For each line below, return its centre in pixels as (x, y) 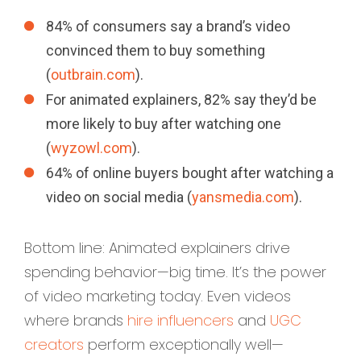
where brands (76, 320)
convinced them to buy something (156, 51)
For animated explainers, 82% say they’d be (181, 100)
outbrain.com (93, 75)
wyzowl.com (91, 148)
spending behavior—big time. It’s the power (175, 272)
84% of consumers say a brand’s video (168, 27)
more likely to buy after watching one (164, 124)
